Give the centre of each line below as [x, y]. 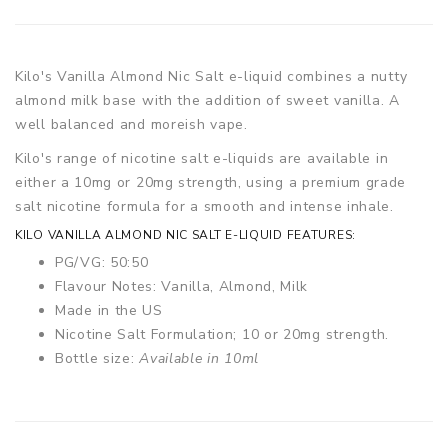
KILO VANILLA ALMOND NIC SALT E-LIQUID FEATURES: [185, 234]
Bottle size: [97, 358]
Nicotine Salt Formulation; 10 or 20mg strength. [222, 334]
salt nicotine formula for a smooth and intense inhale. [204, 206]
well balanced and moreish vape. [131, 124]
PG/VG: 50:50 [102, 262]
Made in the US [109, 310]
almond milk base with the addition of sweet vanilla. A [207, 100]
